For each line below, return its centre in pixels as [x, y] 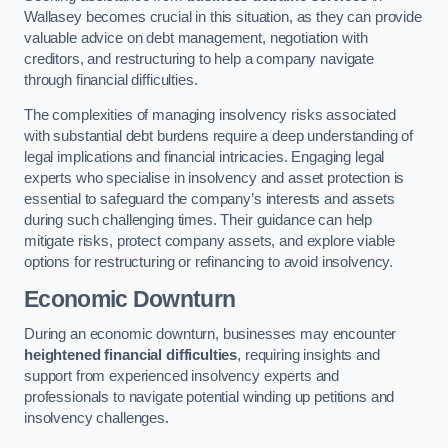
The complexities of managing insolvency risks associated [210, 115]
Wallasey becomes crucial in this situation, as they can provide [223, 16]
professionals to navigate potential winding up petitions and [209, 397]
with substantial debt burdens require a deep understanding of [219, 136]
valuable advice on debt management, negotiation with [196, 37]
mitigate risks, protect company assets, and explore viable [209, 241]
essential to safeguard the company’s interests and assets [209, 199]
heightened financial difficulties [131, 355]
